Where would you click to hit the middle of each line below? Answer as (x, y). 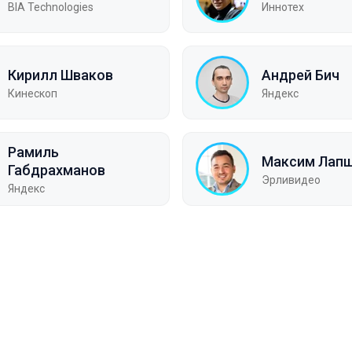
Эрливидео (291, 180)
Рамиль (33, 152)
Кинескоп (33, 93)
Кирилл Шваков (60, 75)
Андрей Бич (301, 75)
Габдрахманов (57, 170)
